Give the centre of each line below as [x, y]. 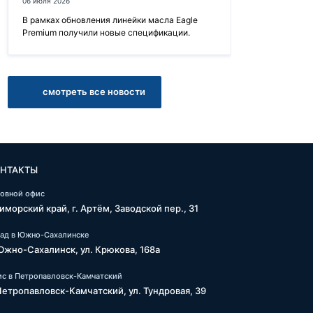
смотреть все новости [94, 91]
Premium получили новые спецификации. [106, 32]
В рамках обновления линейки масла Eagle [110, 20]
